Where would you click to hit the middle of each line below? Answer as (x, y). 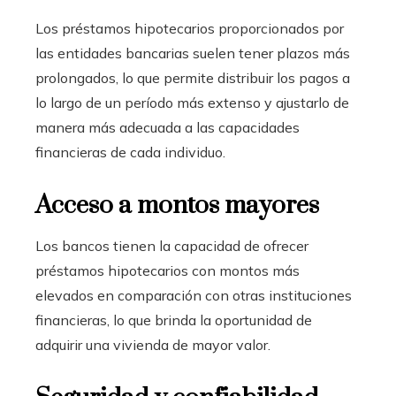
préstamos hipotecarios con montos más (168, 271)
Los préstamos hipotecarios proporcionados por (190, 29)
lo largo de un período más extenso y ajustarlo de (192, 103)
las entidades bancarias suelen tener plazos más (193, 53)
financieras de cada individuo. (130, 152)
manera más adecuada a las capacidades (168, 128)
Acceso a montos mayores (177, 206)
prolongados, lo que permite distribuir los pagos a (193, 78)
